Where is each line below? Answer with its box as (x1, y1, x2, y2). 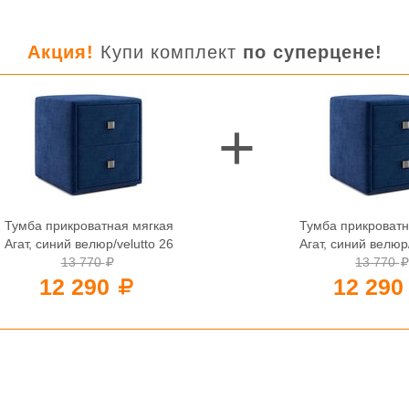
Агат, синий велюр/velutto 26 (5, 236, 174, 251)
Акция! (26, 42, 94, 62)
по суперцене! (242, 42, 383, 62)
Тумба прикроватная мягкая (5, 218, 174, 233)
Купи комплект (93, 42, 243, 62)
